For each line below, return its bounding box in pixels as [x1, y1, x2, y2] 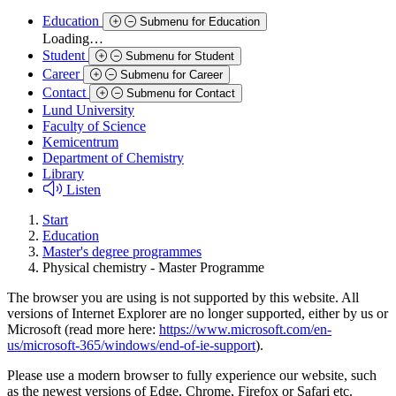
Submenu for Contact [126, 86, 235, 100]
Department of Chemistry [42, 149, 184, 165]
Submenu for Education [140, 14, 260, 28]
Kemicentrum [42, 133, 118, 149]
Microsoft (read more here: [7, 321, 159, 337]
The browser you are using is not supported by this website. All [7, 289, 359, 305]
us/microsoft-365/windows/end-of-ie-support [7, 337, 255, 353]
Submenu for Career [120, 67, 223, 81]
